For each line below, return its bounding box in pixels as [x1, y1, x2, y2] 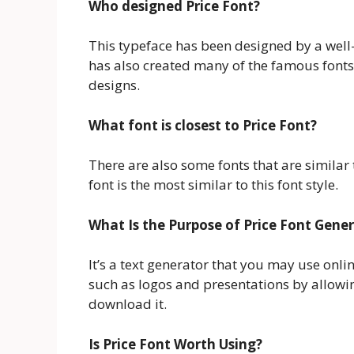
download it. [88, 295, 167, 314]
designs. [88, 76, 140, 95]
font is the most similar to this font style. [88, 175, 338, 194]
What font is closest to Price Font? [88, 115, 317, 134]
